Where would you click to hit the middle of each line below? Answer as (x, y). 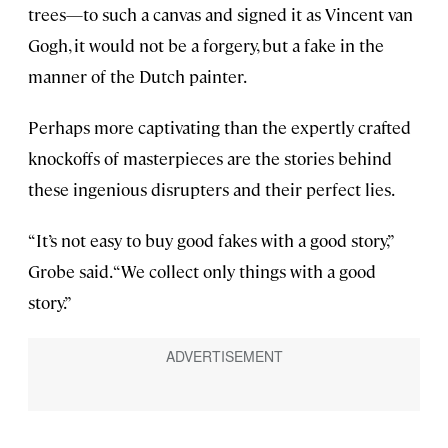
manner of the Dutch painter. (137, 76)
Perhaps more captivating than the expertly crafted (219, 127)
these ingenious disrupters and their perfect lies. (211, 189)
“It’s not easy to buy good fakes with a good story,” (210, 240)
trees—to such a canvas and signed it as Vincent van (220, 14)
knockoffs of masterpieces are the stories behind (210, 158)
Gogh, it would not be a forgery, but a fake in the (206, 45)
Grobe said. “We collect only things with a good (202, 271)
